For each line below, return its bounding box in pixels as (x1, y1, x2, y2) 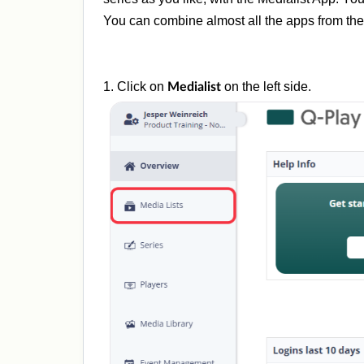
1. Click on (103, 80, 167, 94)
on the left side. (224, 80, 311, 94)
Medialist (167, 80, 224, 94)
